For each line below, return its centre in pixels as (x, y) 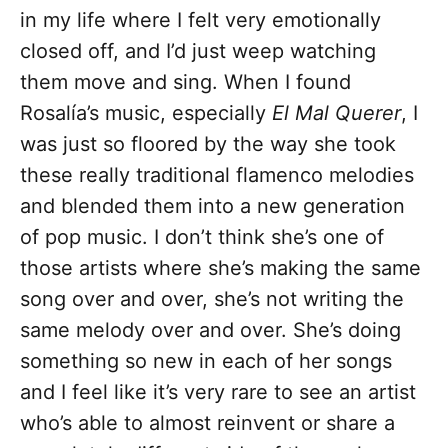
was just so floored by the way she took (208, 144)
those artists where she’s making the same (220, 268)
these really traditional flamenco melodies (217, 175)
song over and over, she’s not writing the (212, 299)
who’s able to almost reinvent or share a (207, 423)
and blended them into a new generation (212, 206)
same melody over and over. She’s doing (210, 330)
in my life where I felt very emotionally (200, 20)
